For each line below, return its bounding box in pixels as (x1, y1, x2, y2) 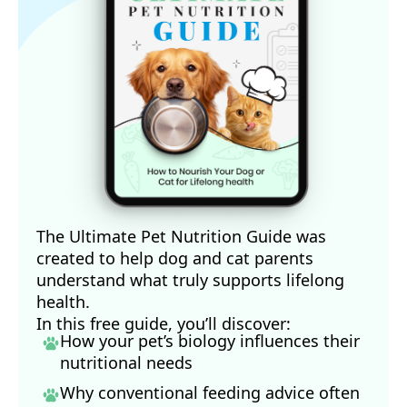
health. (36, 291, 90, 313)
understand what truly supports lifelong (36, 269, 344, 292)
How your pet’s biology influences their (60, 330, 360, 352)
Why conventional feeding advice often (60, 382, 360, 404)
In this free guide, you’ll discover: (36, 313, 291, 335)
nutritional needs (60, 352, 193, 374)
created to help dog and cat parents (36, 247, 313, 270)
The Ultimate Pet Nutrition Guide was (36, 225, 326, 248)
